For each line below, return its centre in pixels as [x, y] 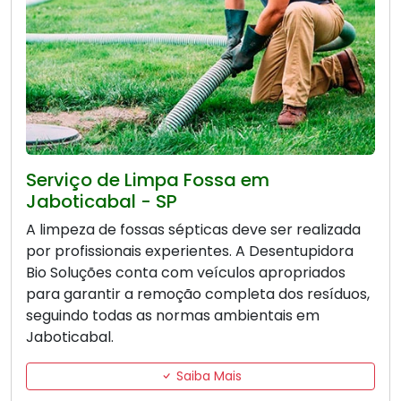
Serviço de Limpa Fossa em [148, 180]
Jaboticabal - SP [102, 202]
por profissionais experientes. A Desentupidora [190, 252]
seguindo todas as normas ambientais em [173, 316]
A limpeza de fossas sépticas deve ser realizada [193, 230]
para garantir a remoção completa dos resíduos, [198, 294]
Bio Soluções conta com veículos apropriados [186, 273]
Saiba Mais [207, 376]
